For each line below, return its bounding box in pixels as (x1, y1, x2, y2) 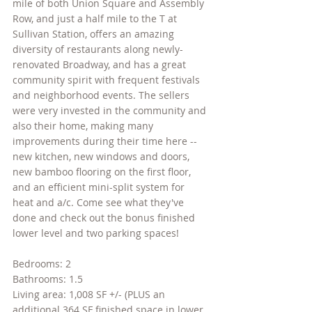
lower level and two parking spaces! (13, 226, 179, 240)
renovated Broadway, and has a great (13, 57, 189, 71)
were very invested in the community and (13, 103, 209, 117)
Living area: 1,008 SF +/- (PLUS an (13, 287, 168, 301)
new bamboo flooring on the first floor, (13, 164, 194, 178)
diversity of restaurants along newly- (13, 42, 183, 56)
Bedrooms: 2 (13, 256, 71, 270)
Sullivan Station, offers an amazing (13, 26, 177, 40)
